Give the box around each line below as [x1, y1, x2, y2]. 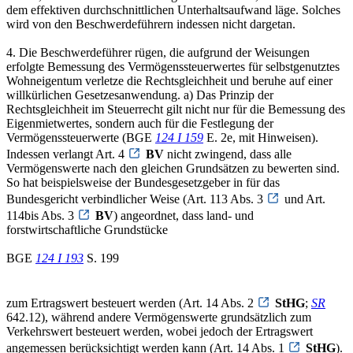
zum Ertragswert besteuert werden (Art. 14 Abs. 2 [6, 295, 257, 310]
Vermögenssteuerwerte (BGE [6, 130, 155, 144]
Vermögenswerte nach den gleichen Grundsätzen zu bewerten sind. [6, 161, 340, 175]
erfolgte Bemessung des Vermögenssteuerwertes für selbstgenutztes [6, 59, 340, 73]
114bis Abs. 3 [6, 208, 77, 222]
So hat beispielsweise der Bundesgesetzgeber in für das [6, 175, 280, 189]
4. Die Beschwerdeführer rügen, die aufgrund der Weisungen [6, 45, 310, 59]
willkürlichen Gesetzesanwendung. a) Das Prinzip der [6, 87, 273, 102]
